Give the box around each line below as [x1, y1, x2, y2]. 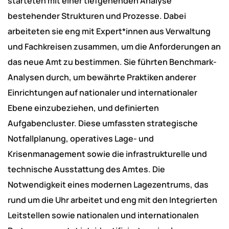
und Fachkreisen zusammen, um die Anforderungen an [8, 41, 221, 52]
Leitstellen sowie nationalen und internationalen [8, 210, 199, 221]
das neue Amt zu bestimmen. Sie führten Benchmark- [8, 56, 217, 67]
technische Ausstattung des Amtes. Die [8, 164, 165, 175]
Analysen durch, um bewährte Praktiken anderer [8, 72, 196, 83]
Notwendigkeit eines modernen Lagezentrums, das [8, 179, 209, 190]
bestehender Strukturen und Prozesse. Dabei [8, 10, 186, 21]
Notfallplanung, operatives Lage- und [8, 133, 154, 144]
